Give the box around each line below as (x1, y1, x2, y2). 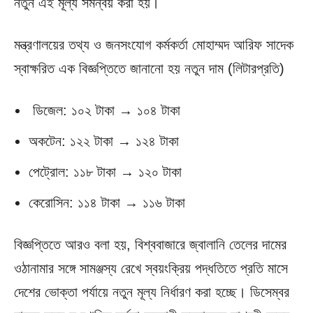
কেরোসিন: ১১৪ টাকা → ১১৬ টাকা (29, 195, 185, 211)
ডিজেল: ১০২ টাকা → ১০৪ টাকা (29, 103, 180, 119)
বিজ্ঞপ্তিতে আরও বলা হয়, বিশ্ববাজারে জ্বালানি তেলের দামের (14, 237, 286, 253)
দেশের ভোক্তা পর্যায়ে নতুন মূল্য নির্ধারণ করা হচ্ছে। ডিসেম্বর (14, 284, 289, 300)
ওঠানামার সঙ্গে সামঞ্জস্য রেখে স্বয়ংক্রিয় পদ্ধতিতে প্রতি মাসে (14, 261, 288, 277)
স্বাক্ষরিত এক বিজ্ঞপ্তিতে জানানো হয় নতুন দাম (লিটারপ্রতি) (14, 61, 284, 77)
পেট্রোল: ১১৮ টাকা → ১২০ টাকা (29, 164, 182, 180)
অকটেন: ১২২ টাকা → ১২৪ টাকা (29, 133, 179, 150)
